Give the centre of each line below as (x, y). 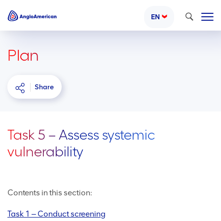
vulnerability (45, 152)
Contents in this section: (50, 193)
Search (192, 16)
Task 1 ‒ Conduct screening (56, 214)
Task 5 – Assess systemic (81, 135)
